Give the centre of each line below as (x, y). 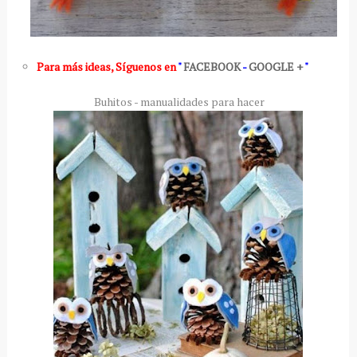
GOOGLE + (275, 66)
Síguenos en (146, 66)
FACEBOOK (212, 66)
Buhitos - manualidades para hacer (178, 101)
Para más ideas (73, 66)
